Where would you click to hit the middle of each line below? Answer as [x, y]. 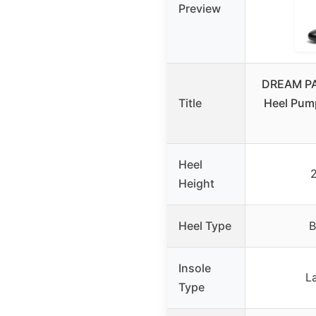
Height [196, 183]
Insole [195, 268]
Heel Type [205, 225]
